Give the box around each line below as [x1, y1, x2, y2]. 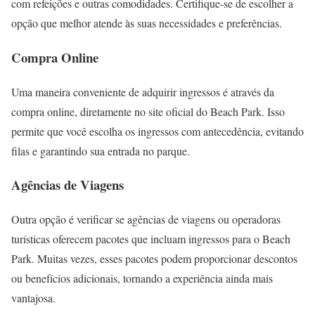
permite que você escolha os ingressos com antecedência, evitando [11, 123, 304, 139]
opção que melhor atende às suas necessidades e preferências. [11, 15, 282, 31]
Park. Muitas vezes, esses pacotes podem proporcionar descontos [11, 250, 297, 266]
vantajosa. [11, 290, 56, 305]
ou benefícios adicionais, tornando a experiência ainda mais [11, 270, 273, 285]
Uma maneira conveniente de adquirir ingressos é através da [11, 84, 274, 99]
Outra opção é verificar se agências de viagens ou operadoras [11, 211, 281, 226]
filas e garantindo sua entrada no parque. [11, 143, 190, 158]
